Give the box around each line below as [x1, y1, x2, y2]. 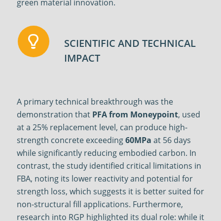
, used [178, 109, 200, 120]
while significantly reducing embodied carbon [16, 147, 185, 158]
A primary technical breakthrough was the [16, 96, 173, 107]
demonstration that [16, 109, 92, 120]
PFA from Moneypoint [92, 109, 178, 120]
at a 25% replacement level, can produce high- [16, 121, 187, 133]
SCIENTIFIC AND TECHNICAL [64, 36, 196, 50]
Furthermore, [132, 198, 183, 210]
